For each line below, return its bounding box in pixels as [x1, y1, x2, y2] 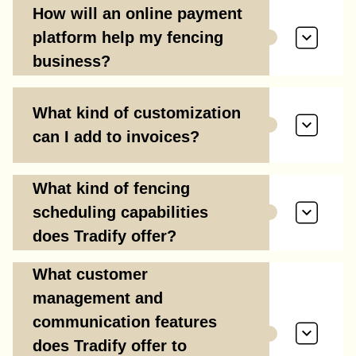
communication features [33, 312, 217, 331]
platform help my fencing [33, 29, 223, 47]
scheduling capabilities [33, 203, 208, 222]
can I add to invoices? [33, 128, 199, 146]
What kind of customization [33, 104, 241, 122]
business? [33, 52, 110, 71]
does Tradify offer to [33, 336, 187, 354]
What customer [33, 265, 148, 283]
